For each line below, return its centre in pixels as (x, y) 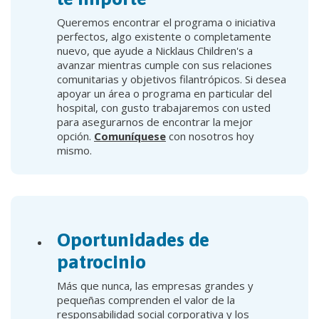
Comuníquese (130, 136)
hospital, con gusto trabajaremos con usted (164, 107)
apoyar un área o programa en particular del (164, 93)
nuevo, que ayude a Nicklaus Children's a (155, 50)
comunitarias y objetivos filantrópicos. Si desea (172, 79)
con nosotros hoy (210, 136)
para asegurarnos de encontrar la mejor (155, 121)
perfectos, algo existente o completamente (164, 36)
